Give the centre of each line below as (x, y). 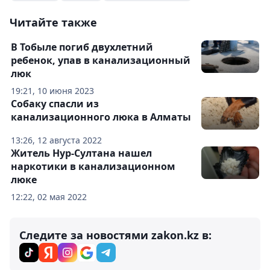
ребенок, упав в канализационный (101, 61)
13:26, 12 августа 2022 (56, 140)
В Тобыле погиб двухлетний (82, 47)
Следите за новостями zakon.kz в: (115, 235)
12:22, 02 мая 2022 (49, 197)
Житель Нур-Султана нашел (81, 153)
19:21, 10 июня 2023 (52, 91)
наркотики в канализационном (93, 167)
